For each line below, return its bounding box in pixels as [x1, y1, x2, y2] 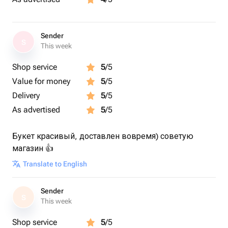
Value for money [12, 76, 70, 86]
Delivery [12, 91, 40, 100]
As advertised [12, 105, 60, 115]
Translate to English [23, 160, 87, 168]
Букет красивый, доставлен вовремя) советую [12, 131, 193, 141]
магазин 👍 [12, 144, 53, 153]
